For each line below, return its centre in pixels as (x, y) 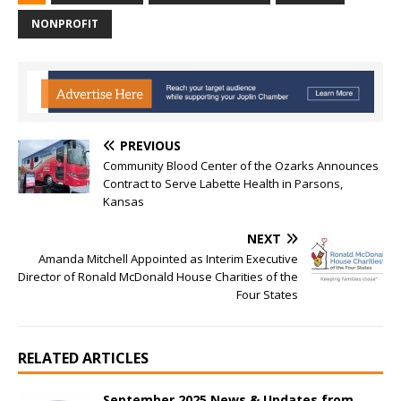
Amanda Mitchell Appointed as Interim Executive (168, 258)
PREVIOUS (150, 145)
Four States (267, 294)
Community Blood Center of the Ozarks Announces (241, 165)
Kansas (124, 201)
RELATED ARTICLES (83, 358)
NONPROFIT (65, 24)
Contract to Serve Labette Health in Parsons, (223, 183)
